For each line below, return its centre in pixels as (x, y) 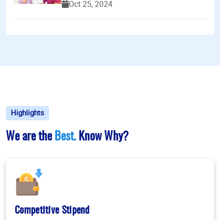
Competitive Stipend (52, 211)
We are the (30, 137)
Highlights (27, 113)
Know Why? (104, 137)
